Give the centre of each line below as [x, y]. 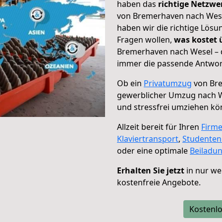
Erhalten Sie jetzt [151, 170]
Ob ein [130, 83]
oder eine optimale [153, 151]
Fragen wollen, [145, 40]
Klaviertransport [148, 139]
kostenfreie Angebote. [159, 182]
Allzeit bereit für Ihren [159, 127]
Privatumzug [168, 83]
